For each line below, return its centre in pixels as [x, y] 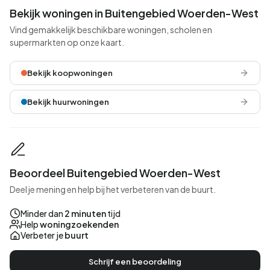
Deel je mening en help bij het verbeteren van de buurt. [113, 189]
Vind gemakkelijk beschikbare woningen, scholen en [111, 30]
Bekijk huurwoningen [68, 102]
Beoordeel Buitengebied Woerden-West [115, 173]
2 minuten [85, 213]
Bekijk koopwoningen [70, 73]
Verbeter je [42, 235]
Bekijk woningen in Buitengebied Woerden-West [134, 13]
